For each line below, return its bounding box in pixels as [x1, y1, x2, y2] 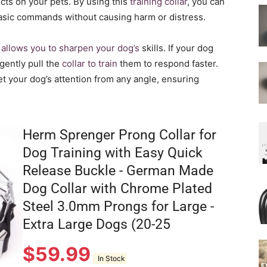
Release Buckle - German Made [23, 163, 213, 179]
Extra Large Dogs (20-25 [23, 216, 170, 232]
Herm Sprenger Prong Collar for [23, 127, 216, 143]
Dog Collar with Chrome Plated [23, 181, 212, 197]
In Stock [94, 254, 126, 263]
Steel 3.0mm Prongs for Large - [23, 198, 214, 215]
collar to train [62, 58, 117, 69]
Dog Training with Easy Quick [23, 145, 203, 161]
